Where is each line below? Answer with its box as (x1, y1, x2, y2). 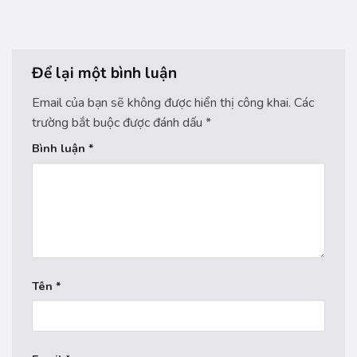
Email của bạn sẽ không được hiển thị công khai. (32, 93, 291, 112)
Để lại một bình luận (32, 63, 181, 84)
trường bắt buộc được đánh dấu (32, 113, 206, 131)
